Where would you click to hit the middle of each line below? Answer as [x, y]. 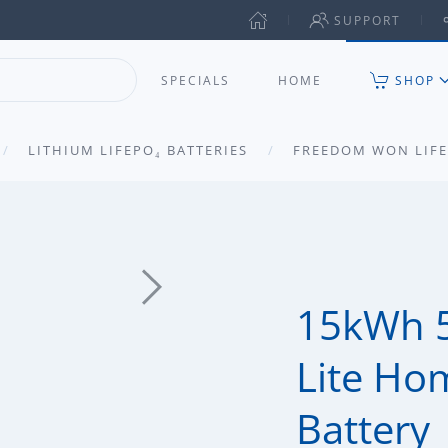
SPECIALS [195, 80]
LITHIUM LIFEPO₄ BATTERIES [138, 150]
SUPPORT [367, 20]
